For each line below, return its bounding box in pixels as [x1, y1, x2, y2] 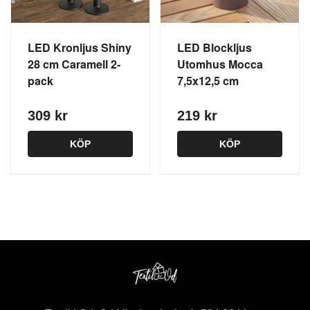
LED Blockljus [177, 39, 252, 55]
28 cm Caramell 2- [28, 56, 120, 72]
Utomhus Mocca [177, 56, 263, 72]
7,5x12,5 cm [177, 73, 239, 89]
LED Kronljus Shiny [28, 39, 131, 55]
